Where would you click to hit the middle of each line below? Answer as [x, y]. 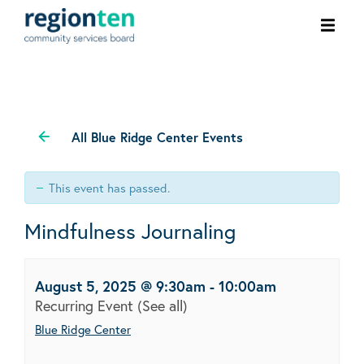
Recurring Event [86, 305]
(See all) [162, 305]
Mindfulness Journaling [130, 230]
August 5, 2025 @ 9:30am [120, 286]
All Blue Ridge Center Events [157, 136]
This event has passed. [109, 187]
